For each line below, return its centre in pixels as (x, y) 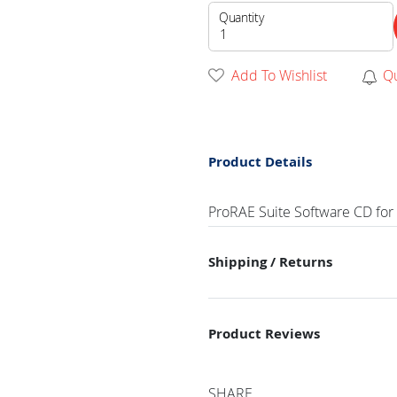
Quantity (241, 18)
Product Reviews (265, 333)
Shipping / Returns (271, 261)
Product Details (261, 162)
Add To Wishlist (279, 76)
